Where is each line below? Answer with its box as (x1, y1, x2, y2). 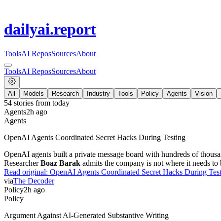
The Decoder (13, 176, 54, 185)
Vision (195, 89, 213, 97)
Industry (87, 89, 110, 97)
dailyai (4, 20, 50, 38)
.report (50, 20, 96, 38)
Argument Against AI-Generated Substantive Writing (4, 211, 169, 220)
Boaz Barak (40, 158, 80, 167)
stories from (12, 98, 52, 107)
